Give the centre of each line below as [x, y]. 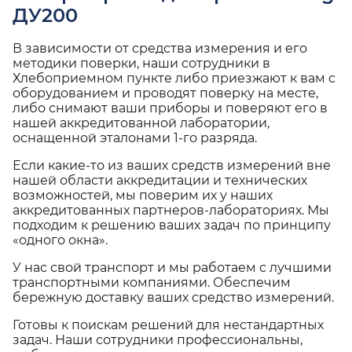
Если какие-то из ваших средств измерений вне [172, 165]
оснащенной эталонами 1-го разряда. [135, 138]
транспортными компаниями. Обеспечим [152, 282]
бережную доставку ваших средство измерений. [173, 297]
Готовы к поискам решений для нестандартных [168, 325]
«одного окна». [60, 240]
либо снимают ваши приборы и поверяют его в [170, 108]
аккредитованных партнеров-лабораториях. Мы [171, 210]
